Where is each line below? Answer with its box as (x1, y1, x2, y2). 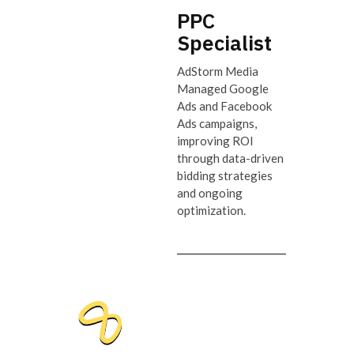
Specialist (177, 28, 272, 56)
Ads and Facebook (177, 98, 272, 113)
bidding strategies (177, 168, 273, 183)
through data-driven (177, 150, 284, 165)
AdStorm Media (177, 63, 258, 78)
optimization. (177, 202, 246, 217)
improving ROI (177, 133, 254, 148)
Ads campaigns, (177, 115, 257, 130)
